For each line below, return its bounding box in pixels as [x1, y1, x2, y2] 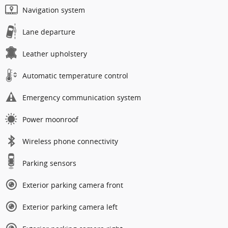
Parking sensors [22, 158, 76, 168]
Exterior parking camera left [22, 202, 118, 212]
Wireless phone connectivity [22, 136, 118, 146]
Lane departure [22, 26, 75, 37]
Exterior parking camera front [22, 180, 123, 190]
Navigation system [22, 5, 85, 15]
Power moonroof [22, 114, 78, 124]
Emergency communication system [22, 92, 141, 102]
